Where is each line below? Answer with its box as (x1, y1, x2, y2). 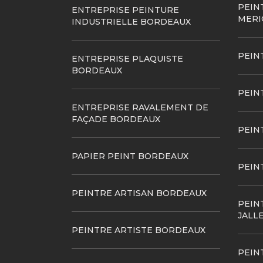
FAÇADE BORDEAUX (72, 114, 160, 124)
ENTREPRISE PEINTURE (72, 5, 179, 15)
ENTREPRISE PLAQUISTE (72, 53, 183, 64)
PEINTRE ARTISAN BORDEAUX (72, 188, 207, 198)
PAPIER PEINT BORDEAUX (72, 151, 188, 161)
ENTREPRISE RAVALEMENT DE (72, 102, 208, 113)
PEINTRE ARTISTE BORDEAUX (72, 225, 205, 235)
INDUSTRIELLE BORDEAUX (72, 16, 191, 27)
